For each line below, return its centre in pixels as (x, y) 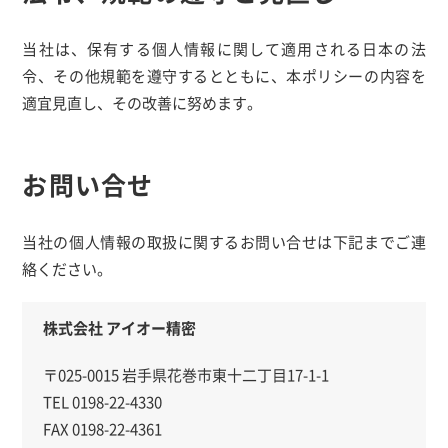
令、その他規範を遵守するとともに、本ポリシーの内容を (224, 75)
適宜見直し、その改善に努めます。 (142, 102)
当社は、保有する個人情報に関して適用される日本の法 (224, 48)
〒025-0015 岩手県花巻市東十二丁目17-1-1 (185, 375)
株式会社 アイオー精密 (119, 328)
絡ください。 (67, 268)
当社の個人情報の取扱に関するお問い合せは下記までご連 (224, 241)
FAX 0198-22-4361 (102, 429)
